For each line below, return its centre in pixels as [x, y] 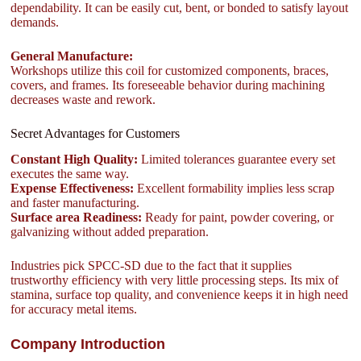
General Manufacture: [72, 56]
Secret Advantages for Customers [95, 133]
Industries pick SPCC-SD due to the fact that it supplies [151, 266]
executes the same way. [70, 174]
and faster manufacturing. [75, 203]
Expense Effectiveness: [73, 189]
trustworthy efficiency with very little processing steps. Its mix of [175, 280]
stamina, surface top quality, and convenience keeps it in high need [180, 295]
